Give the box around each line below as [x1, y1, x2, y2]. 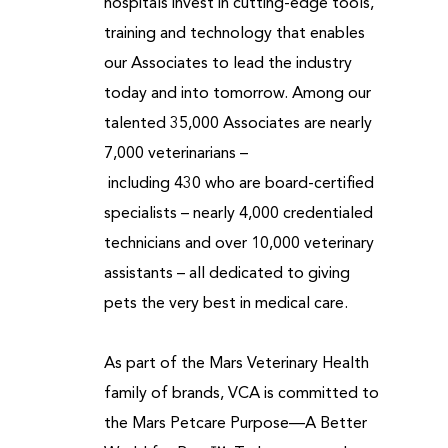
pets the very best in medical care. [103, 296, 352, 312]
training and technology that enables [103, 26, 365, 42]
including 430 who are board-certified [103, 176, 374, 192]
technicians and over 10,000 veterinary [103, 236, 374, 252]
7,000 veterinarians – [103, 146, 248, 162]
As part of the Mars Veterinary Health [103, 356, 369, 372]
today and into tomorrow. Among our [103, 86, 371, 102]
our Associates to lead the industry [103, 56, 352, 72]
